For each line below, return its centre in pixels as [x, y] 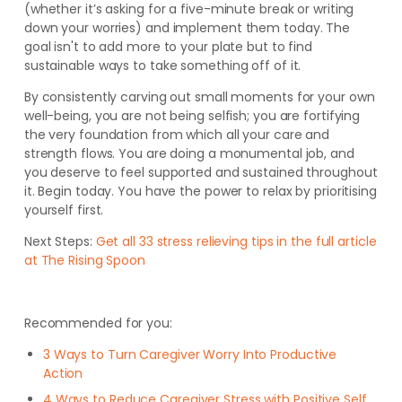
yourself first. [64, 210]
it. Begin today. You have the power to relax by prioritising [200, 192]
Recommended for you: [98, 323]
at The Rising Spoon [84, 261]
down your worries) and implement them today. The [187, 28]
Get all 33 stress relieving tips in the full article [236, 242]
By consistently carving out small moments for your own [199, 97]
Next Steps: [60, 242]
